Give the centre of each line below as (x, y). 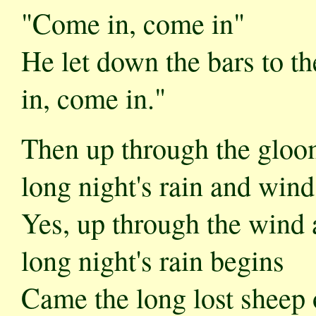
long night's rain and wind (168, 185)
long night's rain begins (153, 260)
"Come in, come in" (133, 23)
